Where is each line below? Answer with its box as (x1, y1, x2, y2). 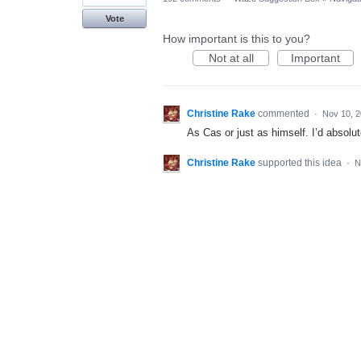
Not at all (208, 52, 254, 64)
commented (258, 108, 312, 119)
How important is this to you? (163, 32, 310, 45)
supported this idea (258, 157, 344, 169)
